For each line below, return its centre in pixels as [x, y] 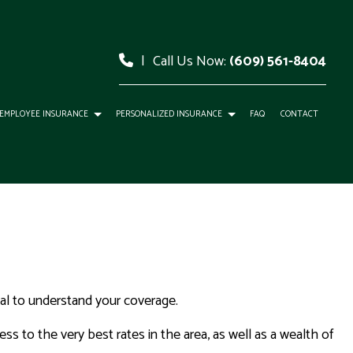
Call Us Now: [191, 62]
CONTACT [300, 115]
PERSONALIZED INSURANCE [169, 115]
